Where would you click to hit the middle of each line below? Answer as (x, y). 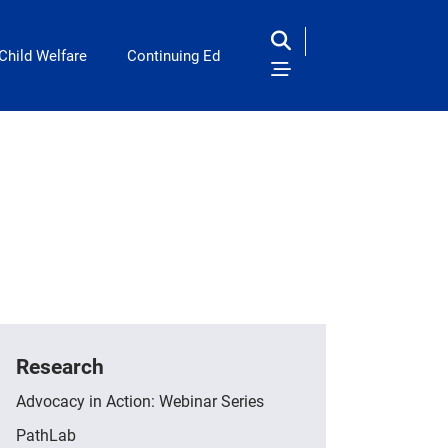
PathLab (46, 435)
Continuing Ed (173, 55)
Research (60, 366)
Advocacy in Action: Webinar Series (140, 401)
